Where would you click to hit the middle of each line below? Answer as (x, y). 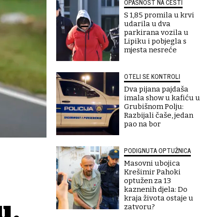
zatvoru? (139, 207)
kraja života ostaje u (159, 198)
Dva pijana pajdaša (156, 89)
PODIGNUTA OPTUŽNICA (157, 150)
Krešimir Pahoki (152, 172)
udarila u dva (147, 24)
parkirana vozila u (156, 32)
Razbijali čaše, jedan (159, 115)
